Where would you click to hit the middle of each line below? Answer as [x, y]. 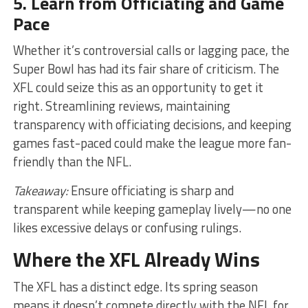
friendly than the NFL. [72, 161]
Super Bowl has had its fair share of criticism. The [146, 68]
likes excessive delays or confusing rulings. [127, 227]
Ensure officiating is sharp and [151, 190]
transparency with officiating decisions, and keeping [152, 124]
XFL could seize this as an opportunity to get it [138, 87]
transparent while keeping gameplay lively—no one [152, 209]
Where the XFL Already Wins [136, 259]
